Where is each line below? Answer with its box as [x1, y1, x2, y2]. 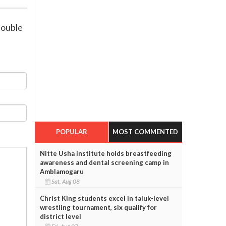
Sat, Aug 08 [50, 177, 82, 185]
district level [39, 212, 81, 220]
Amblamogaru [39, 167, 84, 176]
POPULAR [55, 127, 87, 136]
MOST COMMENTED [112, 127, 179, 136]
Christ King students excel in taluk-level [39, 194, 169, 202]
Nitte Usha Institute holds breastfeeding [39, 149, 172, 157]
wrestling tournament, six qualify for [39, 203, 157, 211]
